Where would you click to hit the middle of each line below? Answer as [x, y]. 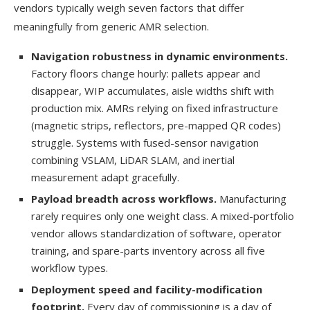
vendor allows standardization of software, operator [156, 233]
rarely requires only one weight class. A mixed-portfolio [163, 216]
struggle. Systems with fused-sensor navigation [145, 142]
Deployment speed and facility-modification [147, 289]
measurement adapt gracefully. [105, 177]
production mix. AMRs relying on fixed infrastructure [155, 108]
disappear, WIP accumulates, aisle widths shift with [153, 90]
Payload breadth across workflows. [125, 198]
